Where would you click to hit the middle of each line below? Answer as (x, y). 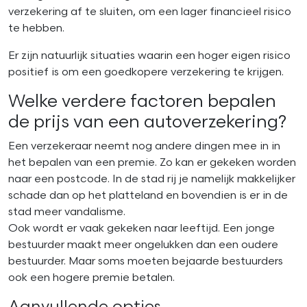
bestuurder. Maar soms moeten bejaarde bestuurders (146, 262)
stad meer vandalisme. (67, 212)
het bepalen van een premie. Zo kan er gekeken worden (152, 163)
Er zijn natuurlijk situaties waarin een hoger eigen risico (149, 56)
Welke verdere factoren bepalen (142, 102)
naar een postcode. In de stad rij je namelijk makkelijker (152, 180)
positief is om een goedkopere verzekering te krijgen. (146, 73)
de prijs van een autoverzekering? (147, 123)
